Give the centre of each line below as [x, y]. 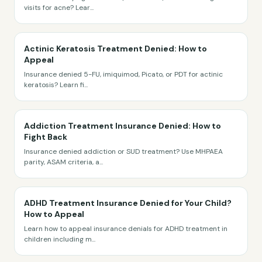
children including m [58, 239]
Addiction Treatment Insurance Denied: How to [123, 126]
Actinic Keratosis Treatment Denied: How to [116, 49]
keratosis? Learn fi [54, 85]
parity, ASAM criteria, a [62, 162]
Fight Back [46, 137]
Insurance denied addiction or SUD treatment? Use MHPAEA [123, 151]
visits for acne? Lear [57, 8]
